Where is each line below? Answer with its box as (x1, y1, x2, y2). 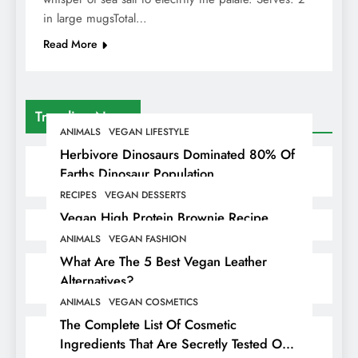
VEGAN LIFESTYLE (108, 124, 189, 139)
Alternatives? (59, 270, 134, 290)
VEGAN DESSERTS (104, 187, 186, 202)
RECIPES (59, 187, 97, 202)
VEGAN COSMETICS (108, 294, 198, 309)
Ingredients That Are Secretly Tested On (59, 333, 289, 353)
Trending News (35, 105, 131, 127)
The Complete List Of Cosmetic (59, 314, 237, 334)
